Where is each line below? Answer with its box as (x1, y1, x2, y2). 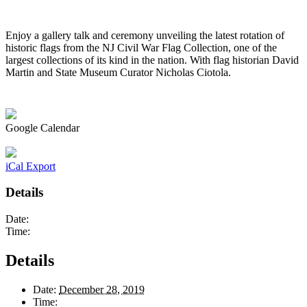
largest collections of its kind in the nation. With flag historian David (5, 53, 299, 66)
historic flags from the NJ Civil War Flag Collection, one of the (5, 41, 277, 53)
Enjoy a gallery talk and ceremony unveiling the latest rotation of (5, 29, 284, 41)
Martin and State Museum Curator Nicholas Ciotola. (5, 66, 231, 78)
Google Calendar (5, 121, 79, 134)
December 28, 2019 (59, 283, 145, 295)
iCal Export (5, 160, 56, 172)
